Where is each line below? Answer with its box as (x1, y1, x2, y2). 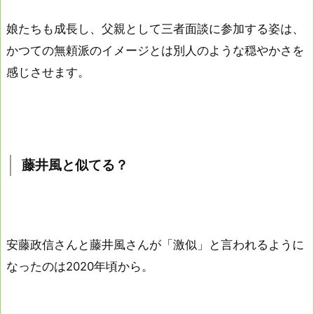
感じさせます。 (6, 64, 90, 79)
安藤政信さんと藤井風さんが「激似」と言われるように (6, 237, 304, 252)
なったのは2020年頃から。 (6, 259, 153, 273)
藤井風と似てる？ (22, 157, 128, 174)
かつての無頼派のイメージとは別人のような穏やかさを (6, 43, 304, 57)
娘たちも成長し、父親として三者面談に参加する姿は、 (6, 21, 304, 36)
